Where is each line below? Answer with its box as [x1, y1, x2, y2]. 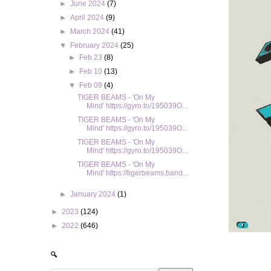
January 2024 [70, 190, 118, 198]
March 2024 [70, 27, 112, 36]
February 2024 [70, 41, 121, 50]
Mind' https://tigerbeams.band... [87, 169, 189, 177]
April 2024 [70, 13, 106, 22]
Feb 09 [79, 81, 104, 90]
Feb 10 [79, 67, 104, 76]
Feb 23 [79, 53, 104, 62]
